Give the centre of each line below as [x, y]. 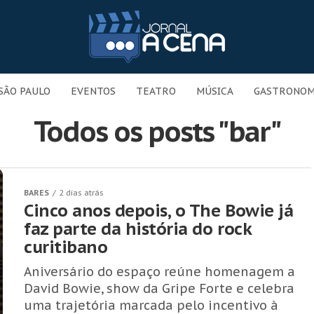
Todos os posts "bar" [157, 131]
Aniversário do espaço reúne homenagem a [159, 272]
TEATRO [156, 91]
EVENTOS [93, 91]
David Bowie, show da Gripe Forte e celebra [159, 288]
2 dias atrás [81, 193]
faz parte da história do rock [138, 229]
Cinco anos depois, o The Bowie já [159, 211]
